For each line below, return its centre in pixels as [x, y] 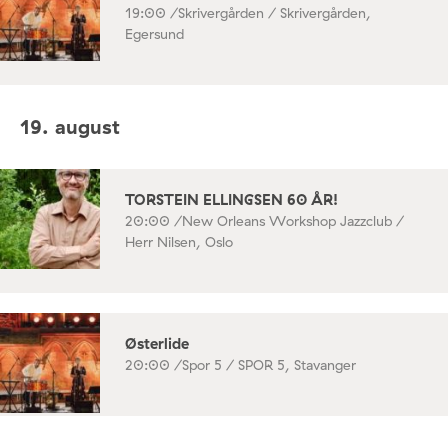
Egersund [154, 34]
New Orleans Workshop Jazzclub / [293, 220]
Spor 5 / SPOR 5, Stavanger [269, 364]
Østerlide [157, 343]
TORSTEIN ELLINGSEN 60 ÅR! [231, 199]
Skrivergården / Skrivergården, [274, 13]
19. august [70, 127]
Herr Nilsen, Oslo [179, 241]
